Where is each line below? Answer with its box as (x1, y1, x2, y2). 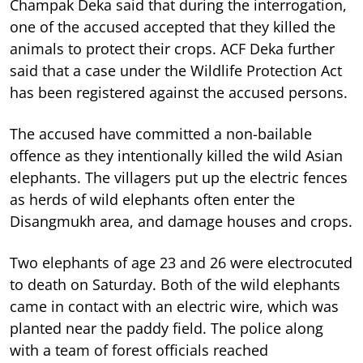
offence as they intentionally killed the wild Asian (10, 145, 343, 165)
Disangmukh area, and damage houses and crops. (10, 211, 352, 231)
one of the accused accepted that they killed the (10, 16, 335, 36)
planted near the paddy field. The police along (10, 318, 323, 338)
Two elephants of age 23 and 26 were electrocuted (10, 252, 352, 272)
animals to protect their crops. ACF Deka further (10, 38, 335, 58)
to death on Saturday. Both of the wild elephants (10, 274, 340, 294)
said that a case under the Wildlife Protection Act (10, 60, 342, 80)
